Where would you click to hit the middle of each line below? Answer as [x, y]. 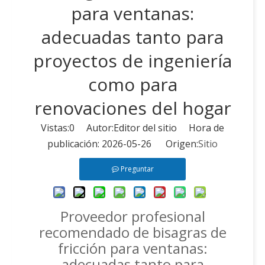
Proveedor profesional [132, 216]
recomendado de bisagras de [132, 232]
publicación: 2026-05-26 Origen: [123, 144]
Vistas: [55, 128]
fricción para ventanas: [132, 248]
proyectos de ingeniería [132, 61]
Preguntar [137, 169]
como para [132, 85]
